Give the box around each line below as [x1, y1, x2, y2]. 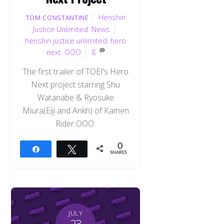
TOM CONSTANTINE [25, 12, 89, 22]
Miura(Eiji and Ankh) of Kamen [22, 105, 129, 116]
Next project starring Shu [31, 79, 120, 90]
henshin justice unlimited [25, 35, 107, 45]
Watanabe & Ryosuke [37, 92, 114, 103]
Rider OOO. [55, 118, 96, 129]
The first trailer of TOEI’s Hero [22, 66, 129, 77]
